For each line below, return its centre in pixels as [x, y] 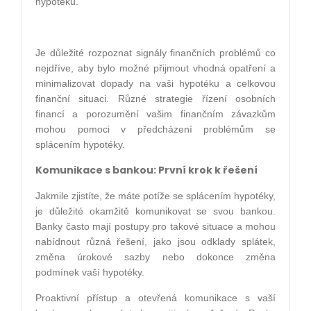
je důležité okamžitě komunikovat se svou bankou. [155, 211]
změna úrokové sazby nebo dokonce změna [155, 257]
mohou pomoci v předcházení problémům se [155, 129]
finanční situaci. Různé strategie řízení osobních [155, 98]
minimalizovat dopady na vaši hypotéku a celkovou [155, 83]
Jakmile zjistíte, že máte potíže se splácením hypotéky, [155, 195]
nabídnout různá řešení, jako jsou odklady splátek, [155, 241]
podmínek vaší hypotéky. [90, 272]
